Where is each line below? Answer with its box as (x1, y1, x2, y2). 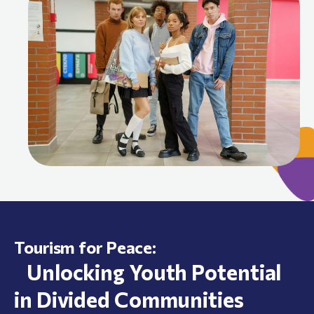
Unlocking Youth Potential (14, 258, 282, 285)
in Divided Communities (14, 285, 244, 312)
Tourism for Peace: (14, 236, 157, 257)
